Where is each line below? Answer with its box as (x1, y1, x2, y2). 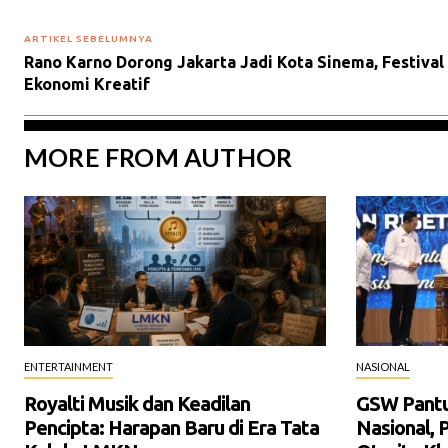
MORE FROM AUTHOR (24, 141, 293, 172)
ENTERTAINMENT (24, 360, 113, 374)
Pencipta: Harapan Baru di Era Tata (24, 416, 319, 440)
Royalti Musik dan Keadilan (24, 392, 250, 416)
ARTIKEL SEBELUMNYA (24, 32, 153, 44)
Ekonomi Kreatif (24, 74, 150, 93)
